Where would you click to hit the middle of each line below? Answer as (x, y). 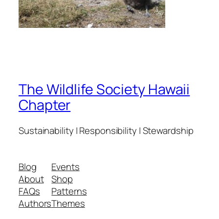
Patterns (69, 191)
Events (66, 166)
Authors (35, 203)
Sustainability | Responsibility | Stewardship (106, 131)
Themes (68, 203)
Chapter (45, 105)
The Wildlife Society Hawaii (104, 89)
